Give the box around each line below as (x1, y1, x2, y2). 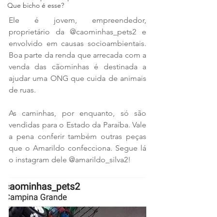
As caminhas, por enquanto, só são (9, 108, 146, 118)
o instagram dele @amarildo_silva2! (9, 155, 131, 164)
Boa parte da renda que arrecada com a (9, 50, 146, 60)
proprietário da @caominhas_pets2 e (9, 27, 146, 36)
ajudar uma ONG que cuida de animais (9, 74, 146, 83)
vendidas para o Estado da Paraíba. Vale (9, 120, 146, 129)
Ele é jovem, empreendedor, (9, 15, 146, 25)
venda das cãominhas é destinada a (9, 62, 146, 71)
